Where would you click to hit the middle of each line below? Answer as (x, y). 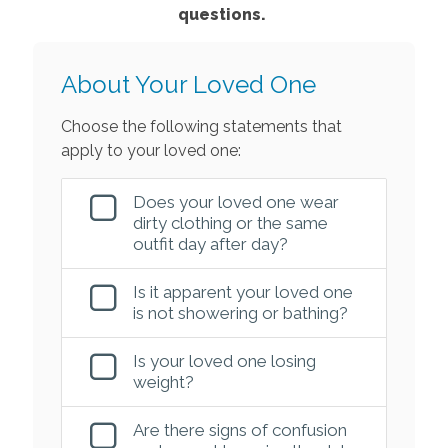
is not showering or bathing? (240, 312)
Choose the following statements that (201, 126)
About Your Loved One (188, 84)
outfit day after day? (210, 243)
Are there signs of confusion (239, 429)
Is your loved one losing (224, 360)
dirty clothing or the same (230, 222)
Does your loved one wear (235, 201)
